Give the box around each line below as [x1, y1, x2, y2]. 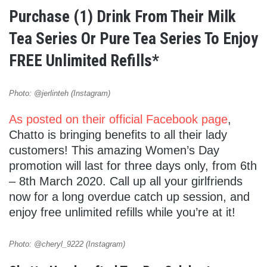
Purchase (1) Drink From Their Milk [9, 7, 236, 27]
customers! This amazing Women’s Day [9, 144, 219, 157]
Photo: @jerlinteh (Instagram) [9, 89, 110, 98]
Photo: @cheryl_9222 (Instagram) [9, 240, 125, 249]
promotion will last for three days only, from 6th [9, 159, 257, 173]
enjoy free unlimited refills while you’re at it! [9, 206, 235, 219]
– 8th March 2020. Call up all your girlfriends [9, 175, 243, 188]
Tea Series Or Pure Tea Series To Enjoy [9, 29, 258, 49]
